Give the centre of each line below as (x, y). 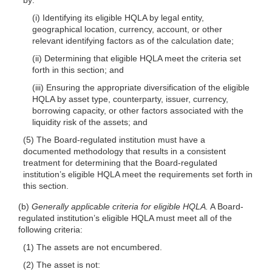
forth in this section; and (78, 70)
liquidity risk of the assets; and (90, 122)
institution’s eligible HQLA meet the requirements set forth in (138, 174)
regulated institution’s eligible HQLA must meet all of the (125, 218)
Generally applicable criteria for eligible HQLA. (120, 206)
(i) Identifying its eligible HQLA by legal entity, (118, 17)
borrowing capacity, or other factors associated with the (138, 110)
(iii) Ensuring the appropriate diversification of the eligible (141, 87)
